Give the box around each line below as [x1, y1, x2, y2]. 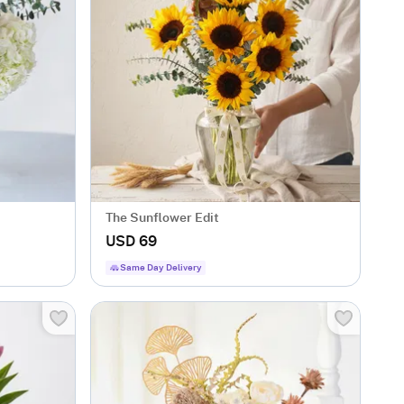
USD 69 [106, 234, 157, 249]
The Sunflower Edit [106, 212, 219, 225]
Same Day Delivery [120, 263, 202, 272]
